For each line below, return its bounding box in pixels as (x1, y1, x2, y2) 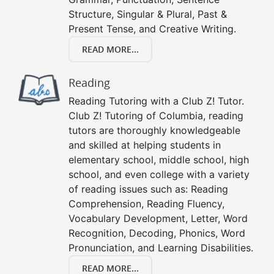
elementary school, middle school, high (68, 154, 249, 166)
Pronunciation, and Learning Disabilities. (68, 242, 253, 254)
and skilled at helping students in (68, 139, 221, 152)
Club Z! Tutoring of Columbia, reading (68, 109, 243, 122)
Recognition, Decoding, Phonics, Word (68, 227, 245, 240)
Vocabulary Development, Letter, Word (68, 212, 248, 225)
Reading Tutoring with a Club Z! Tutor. (68, 95, 244, 108)
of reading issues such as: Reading (68, 183, 228, 196)
